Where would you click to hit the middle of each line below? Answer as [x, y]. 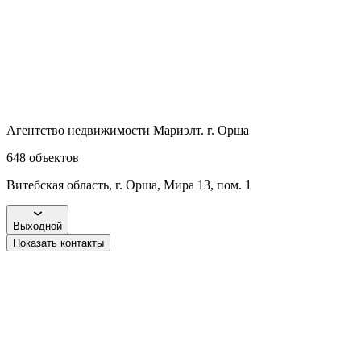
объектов [54, 157]
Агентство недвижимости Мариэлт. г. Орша [128, 130]
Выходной [37, 226]
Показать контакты [58, 243]
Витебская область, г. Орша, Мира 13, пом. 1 [129, 185]
